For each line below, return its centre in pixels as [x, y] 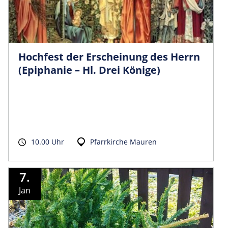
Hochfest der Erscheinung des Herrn [109, 56]
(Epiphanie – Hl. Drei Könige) [89, 70]
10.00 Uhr [48, 141]
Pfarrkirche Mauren [123, 141]
